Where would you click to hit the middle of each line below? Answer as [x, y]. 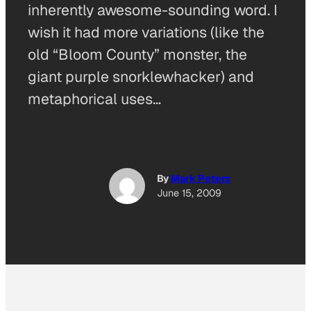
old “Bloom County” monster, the [137, 54]
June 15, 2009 [189, 193]
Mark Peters [201, 179]
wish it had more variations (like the [146, 32]
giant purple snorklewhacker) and [141, 77]
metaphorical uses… [94, 99]
